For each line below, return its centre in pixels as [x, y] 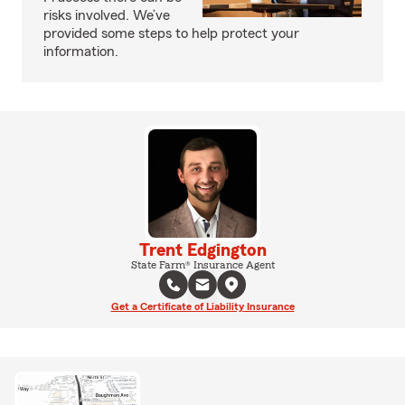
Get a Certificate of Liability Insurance [202, 306]
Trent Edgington [202, 250]
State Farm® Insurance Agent [202, 264]
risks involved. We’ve [107, 15]
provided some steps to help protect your [171, 33]
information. [81, 51]
